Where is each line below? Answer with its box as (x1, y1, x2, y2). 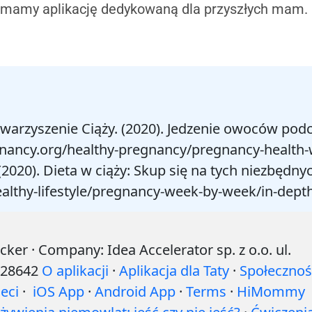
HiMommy (237, 282, 305, 301)
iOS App (33, 282, 84, 301)
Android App (95, 282, 175, 301)
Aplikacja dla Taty (119, 261, 229, 280)
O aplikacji (42, 261, 109, 280)
